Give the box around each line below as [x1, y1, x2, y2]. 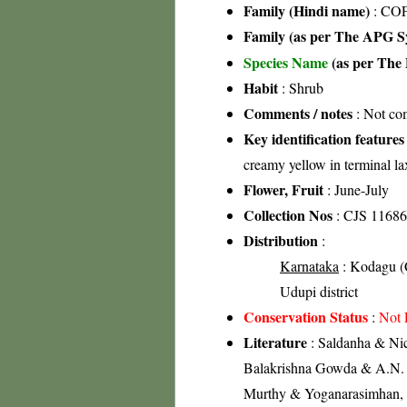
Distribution [243, 230, 318, 251]
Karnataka [280, 256, 339, 275]
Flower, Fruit [243, 179, 323, 200]
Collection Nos [243, 204, 333, 225]
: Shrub [278, 78, 323, 97]
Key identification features [243, 128, 404, 149]
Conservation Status [243, 306, 368, 327]
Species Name [243, 52, 332, 73]
